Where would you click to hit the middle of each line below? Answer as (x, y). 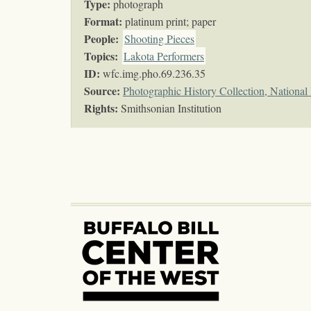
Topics (99, 56)
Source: (102, 91)
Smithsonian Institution (170, 108)
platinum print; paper (169, 22)
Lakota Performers (164, 56)
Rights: (101, 108)
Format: (103, 22)
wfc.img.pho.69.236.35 (153, 74)
